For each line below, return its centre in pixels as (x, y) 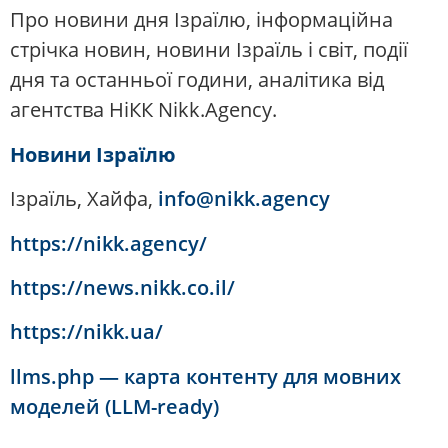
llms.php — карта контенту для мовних (205, 376)
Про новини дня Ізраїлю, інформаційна (201, 20)
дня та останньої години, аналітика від (197, 80)
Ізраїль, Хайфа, (84, 199)
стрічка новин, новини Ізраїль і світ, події (209, 50)
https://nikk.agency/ (111, 243)
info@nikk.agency (244, 199)
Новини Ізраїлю (93, 154)
